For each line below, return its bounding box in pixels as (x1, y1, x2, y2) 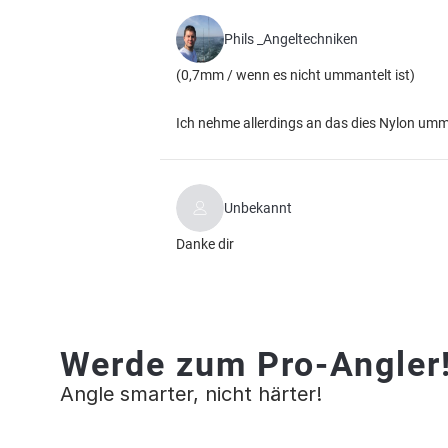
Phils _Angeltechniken (224, 31, 358, 47)
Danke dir (176, 236, 234, 252)
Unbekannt (224, 200, 292, 216)
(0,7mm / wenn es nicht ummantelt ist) (176, 67, 415, 83)
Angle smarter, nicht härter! (60, 382, 322, 406)
